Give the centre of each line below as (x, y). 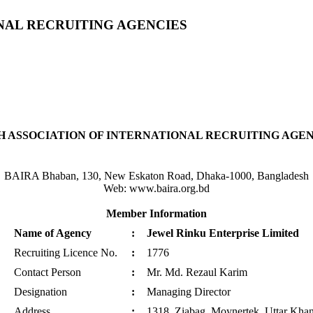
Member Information (156, 213)
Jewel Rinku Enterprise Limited (223, 233)
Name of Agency (53, 233)
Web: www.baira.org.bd (156, 188)
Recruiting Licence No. (66, 252)
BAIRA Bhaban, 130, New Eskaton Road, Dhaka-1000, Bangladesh (156, 175)
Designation (41, 291)
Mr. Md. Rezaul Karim (197, 272)
